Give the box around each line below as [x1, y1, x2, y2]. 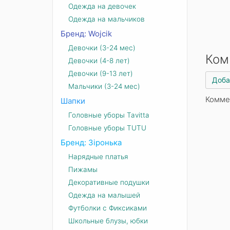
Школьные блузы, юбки [68, 217, 148, 225]
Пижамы [68, 165, 98, 174]
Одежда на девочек [68, 2, 136, 10]
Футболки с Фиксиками [68, 204, 147, 212]
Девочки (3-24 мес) [68, 44, 136, 52]
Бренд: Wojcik [61, 29, 112, 39]
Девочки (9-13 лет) [68, 69, 133, 78]
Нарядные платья [68, 152, 128, 161]
